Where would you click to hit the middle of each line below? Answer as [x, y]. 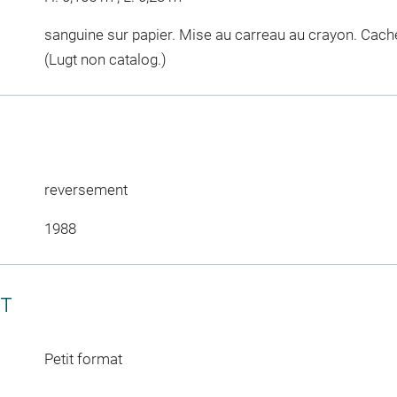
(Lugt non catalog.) [105, 59]
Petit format [83, 358]
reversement [86, 190]
